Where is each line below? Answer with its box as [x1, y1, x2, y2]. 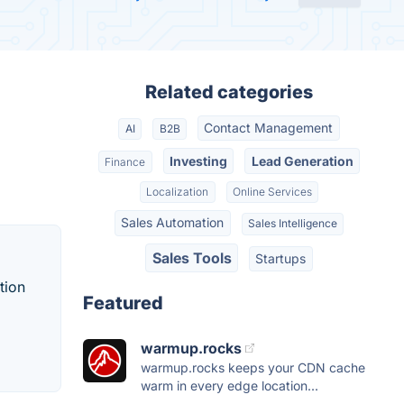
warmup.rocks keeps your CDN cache [141, 359, 365, 375]
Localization [146, 184, 209, 198]
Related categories [145, 81, 313, 103]
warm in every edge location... [141, 377, 318, 393]
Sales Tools [151, 248, 232, 267]
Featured [83, 291, 163, 314]
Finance [105, 154, 146, 169]
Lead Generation [251, 152, 353, 169]
